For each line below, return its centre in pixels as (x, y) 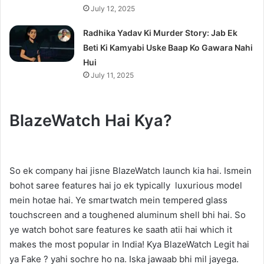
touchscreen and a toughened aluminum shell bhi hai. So (128, 214)
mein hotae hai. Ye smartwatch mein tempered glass (118, 200)
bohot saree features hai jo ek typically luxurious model (126, 185)
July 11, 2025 (113, 75)
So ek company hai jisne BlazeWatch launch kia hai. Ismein (131, 170)
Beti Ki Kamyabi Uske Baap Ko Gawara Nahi (168, 47)
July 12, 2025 (113, 9)
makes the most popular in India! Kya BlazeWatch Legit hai (129, 244)
